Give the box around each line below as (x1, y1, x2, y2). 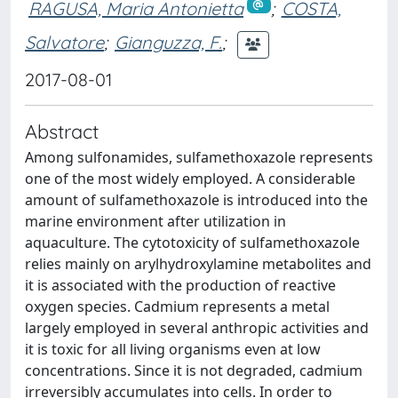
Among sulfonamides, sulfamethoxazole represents (25, 147, 373, 167)
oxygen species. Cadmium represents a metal (25, 296, 330, 316)
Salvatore (25, 31, 104, 54)
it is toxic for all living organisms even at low (25, 338, 321, 359)
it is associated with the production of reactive (25, 275, 336, 295)
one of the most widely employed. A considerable (25, 168, 355, 188)
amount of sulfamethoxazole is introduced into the (25, 189, 368, 210)
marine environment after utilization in (25, 211, 286, 231)
